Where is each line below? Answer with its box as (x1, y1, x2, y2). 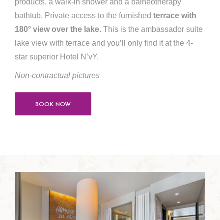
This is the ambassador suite (101, 25, 203, 33)
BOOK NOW (35, 102, 71, 108)
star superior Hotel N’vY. (15, 53, 99, 61)
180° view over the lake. (15, 25, 101, 33)
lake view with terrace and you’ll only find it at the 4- (15, 39, 193, 47)
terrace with (153, 11, 196, 20)
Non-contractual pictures (15, 71, 100, 80)
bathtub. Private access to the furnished (15, 11, 153, 20)
